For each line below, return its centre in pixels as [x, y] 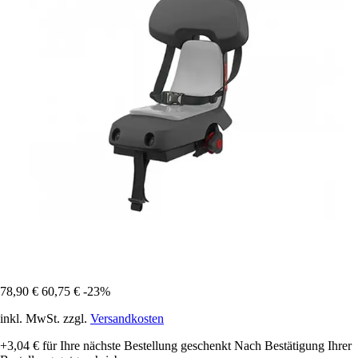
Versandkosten [127, 319]
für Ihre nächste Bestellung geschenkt [135, 346]
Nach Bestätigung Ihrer [293, 346]
